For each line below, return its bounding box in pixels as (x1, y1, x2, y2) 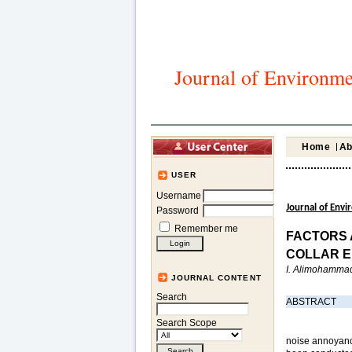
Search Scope (156, 317, 217, 328)
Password (156, 204, 199, 216)
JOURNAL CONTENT (171, 273, 262, 282)
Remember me (174, 222, 238, 234)
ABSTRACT (286, 296, 337, 308)
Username (156, 189, 201, 201)
